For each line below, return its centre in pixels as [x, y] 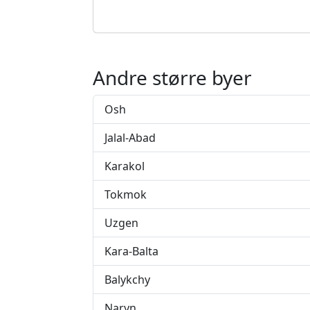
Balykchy [127, 280]
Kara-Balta [131, 251]
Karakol [125, 166]
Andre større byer [172, 77]
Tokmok [126, 194]
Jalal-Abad [130, 138]
